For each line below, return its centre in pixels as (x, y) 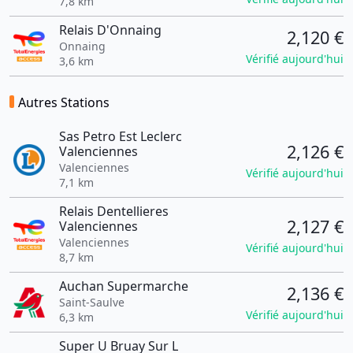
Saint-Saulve (91, 302)
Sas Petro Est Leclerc (120, 136)
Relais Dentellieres (113, 211)
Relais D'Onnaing (110, 30)
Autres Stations (64, 102)
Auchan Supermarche (123, 286)
